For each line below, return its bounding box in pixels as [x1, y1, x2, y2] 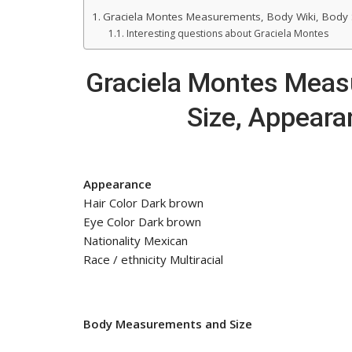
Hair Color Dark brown [83, 194, 203, 211]
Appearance [83, 175, 152, 192]
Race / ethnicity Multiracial [83, 251, 223, 267]
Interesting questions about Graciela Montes [126, 26, 328, 40]
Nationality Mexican [83, 232, 188, 248]
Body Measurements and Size [83, 315, 252, 332]
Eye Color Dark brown [83, 213, 201, 229]
